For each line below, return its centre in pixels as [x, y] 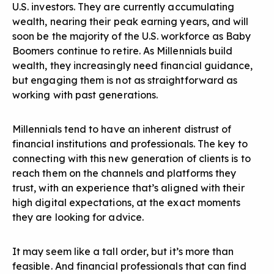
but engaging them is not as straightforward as [125, 80]
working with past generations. [85, 95]
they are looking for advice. [78, 217]
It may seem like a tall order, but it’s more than [123, 252]
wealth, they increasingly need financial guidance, [133, 66]
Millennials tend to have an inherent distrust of [122, 129]
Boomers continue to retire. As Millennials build [123, 51]
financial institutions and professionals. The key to [130, 144]
